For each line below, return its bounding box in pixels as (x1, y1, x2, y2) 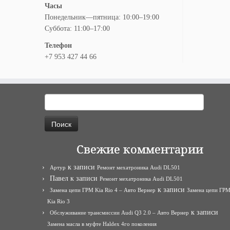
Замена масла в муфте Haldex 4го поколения (47, 221, 157, 227)
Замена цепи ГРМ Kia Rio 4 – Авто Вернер (50, 187, 156, 193)
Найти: (44, 95, 66, 103)
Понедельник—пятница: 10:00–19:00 (45, 13, 159, 21)
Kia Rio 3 (47, 198, 70, 204)
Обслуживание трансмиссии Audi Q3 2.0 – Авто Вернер (50, 209, 189, 216)
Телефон (45, 42, 72, 49)
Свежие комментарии (76, 142, 203, 157)
